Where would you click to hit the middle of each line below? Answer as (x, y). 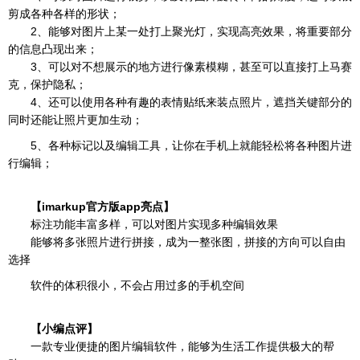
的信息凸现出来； (53, 49)
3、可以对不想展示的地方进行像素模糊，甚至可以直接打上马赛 (180, 67)
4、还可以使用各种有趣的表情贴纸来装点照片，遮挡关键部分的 (180, 102)
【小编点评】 (53, 329)
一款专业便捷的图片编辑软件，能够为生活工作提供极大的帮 (171, 346)
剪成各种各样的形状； (64, 14)
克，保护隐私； (47, 84)
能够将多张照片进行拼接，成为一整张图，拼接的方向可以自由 (177, 242)
